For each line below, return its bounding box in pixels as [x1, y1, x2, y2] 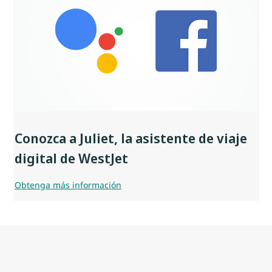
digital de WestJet [15, 149, 128, 168]
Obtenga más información [15, 179, 121, 191]
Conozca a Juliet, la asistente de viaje [15, 129, 247, 148]
